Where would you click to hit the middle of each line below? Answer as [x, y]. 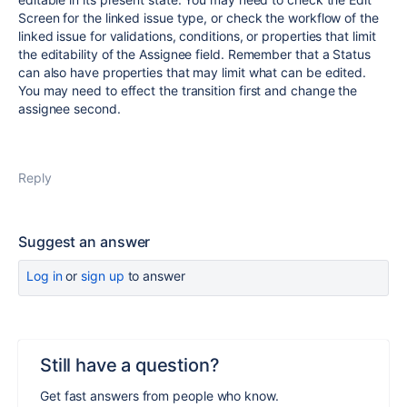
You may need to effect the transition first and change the [188, 91]
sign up [103, 276]
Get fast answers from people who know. [159, 396]
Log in [45, 276]
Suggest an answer [84, 242]
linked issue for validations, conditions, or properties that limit [197, 36]
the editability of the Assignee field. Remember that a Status [194, 55]
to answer [154, 276]
